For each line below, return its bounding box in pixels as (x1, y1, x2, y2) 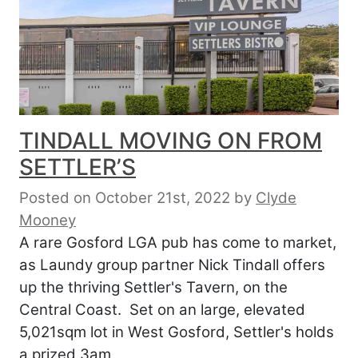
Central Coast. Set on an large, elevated (19, 300, 305, 320)
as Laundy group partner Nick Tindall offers (19, 256, 325, 275)
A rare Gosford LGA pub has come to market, (19, 233, 336, 253)
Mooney (19, 211, 76, 230)
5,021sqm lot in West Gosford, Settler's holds (19, 323, 334, 342)
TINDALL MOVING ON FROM (19, 127, 322, 155)
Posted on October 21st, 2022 (19, 189, 230, 208)
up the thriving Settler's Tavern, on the (19, 278, 288, 297)
